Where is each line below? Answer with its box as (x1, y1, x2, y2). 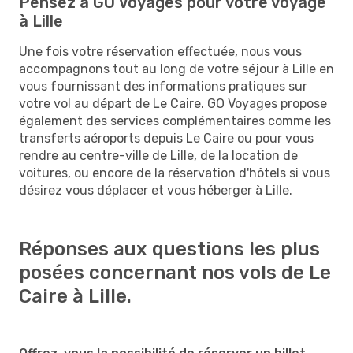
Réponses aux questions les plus (19, 237, 320, 260)
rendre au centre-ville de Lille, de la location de (19, 147, 298, 163)
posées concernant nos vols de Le (19, 261, 331, 284)
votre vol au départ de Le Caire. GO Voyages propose (19, 95, 327, 111)
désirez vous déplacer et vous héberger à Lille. (19, 182, 292, 198)
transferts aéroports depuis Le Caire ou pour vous (19, 130, 314, 146)
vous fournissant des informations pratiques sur (19, 78, 307, 94)
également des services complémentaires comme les (19, 113, 331, 128)
